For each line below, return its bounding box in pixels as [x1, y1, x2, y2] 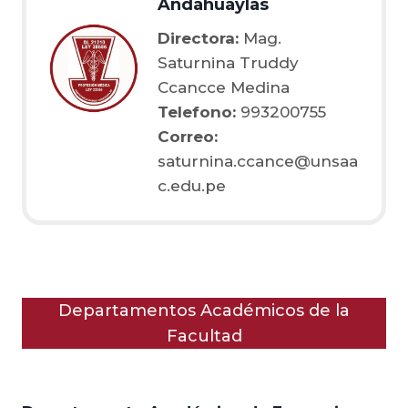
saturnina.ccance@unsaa [158, 151, 358, 170]
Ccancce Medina [158, 77, 290, 97]
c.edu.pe [158, 176, 226, 195]
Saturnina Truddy [158, 53, 299, 72]
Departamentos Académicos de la [58, 300, 350, 321]
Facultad [166, 325, 242, 346]
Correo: [158, 127, 218, 146]
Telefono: [158, 102, 240, 121]
